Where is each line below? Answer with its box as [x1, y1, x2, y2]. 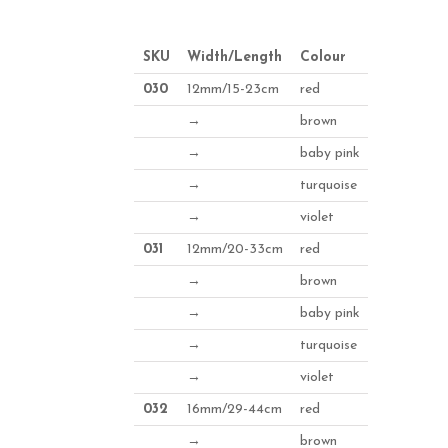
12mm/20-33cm [186, 241, 283, 257]
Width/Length [186, 49, 282, 65]
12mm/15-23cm [186, 81, 279, 97]
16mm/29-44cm [186, 401, 282, 417]
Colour [299, 49, 346, 65]
